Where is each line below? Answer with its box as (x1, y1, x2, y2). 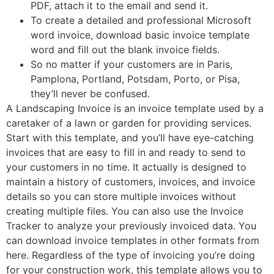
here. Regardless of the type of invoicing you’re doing (6, 248, 255, 261)
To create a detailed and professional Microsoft (31, 13, 251, 26)
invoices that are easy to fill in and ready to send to (6, 146, 246, 158)
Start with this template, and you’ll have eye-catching (6, 131, 254, 144)
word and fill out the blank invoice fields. (31, 43, 220, 56)
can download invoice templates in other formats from (6, 234, 259, 246)
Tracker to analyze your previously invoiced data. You (6, 219, 256, 232)
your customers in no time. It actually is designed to (6, 160, 246, 173)
